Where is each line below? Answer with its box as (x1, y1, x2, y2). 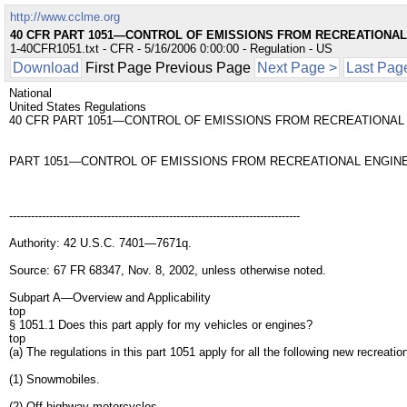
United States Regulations (9, 100, 146, 114)
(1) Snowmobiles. (9, 372, 100, 386)
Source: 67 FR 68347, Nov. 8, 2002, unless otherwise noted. (9, 263, 326, 277)
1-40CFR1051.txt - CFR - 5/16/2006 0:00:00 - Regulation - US (10, 42, 333, 55)
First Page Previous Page (82, 60, 254, 75)
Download (13, 60, 79, 75)
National (9, 86, 52, 100)
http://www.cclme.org (10, 10, 120, 24)
